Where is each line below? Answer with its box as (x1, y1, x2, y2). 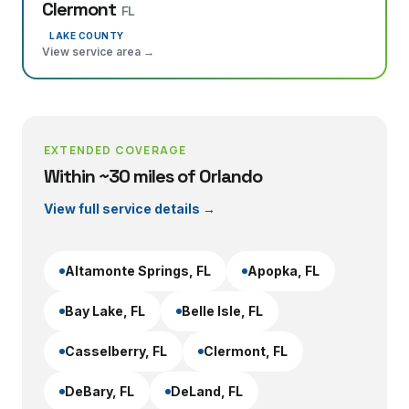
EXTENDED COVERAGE (44, 142, 187, 158)
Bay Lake (65, 303, 123, 319)
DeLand (171, 383, 221, 399)
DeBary (65, 383, 112, 399)
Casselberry (65, 343, 145, 359)
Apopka (247, 263, 298, 278)
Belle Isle (182, 303, 241, 319)
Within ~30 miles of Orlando (44, 164, 262, 188)
